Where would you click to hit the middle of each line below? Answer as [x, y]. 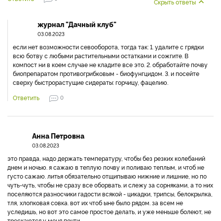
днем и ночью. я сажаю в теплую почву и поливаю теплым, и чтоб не [106, 167]
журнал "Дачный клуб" [77, 24]
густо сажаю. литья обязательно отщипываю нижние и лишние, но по [107, 176]
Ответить [26, 98]
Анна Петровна [58, 136]
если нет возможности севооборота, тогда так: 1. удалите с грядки [108, 47]
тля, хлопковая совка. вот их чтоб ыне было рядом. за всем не [95, 203]
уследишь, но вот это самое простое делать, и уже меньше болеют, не [109, 212]
